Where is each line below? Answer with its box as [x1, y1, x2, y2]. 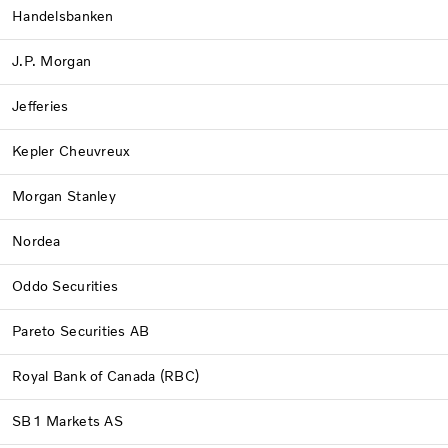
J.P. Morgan [12, 52, 92, 70]
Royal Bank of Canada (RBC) [12, 367, 200, 385]
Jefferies [12, 97, 69, 115]
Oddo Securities [12, 277, 132, 295]
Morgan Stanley [12, 187, 116, 205]
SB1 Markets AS [12, 412, 123, 430]
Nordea [12, 232, 61, 250]
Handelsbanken [12, 7, 114, 25]
